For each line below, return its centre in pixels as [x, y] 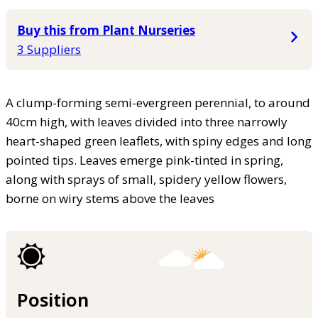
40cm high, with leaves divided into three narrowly [147, 121]
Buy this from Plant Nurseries [106, 30]
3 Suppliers [49, 49]
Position [53, 299]
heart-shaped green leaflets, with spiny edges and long [159, 141]
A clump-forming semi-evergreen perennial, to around [158, 102]
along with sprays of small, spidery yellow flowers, [146, 179]
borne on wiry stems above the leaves [110, 198]
